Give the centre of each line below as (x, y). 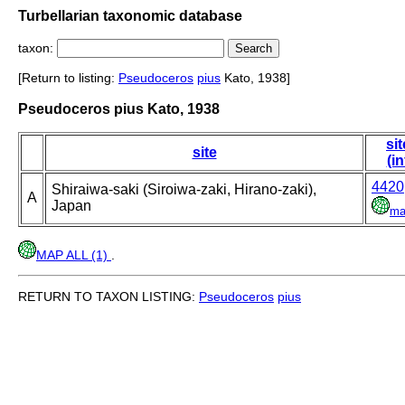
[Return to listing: (68, 78)
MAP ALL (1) (74, 255)
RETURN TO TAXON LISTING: (108, 297)
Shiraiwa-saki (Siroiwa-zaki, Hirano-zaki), (184, 190)
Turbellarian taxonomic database (130, 15)
